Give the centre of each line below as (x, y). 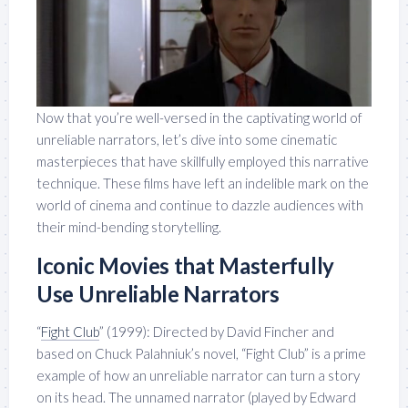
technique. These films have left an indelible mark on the (203, 183)
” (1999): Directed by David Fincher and (217, 331)
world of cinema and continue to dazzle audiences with (200, 204)
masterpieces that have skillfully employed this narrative (203, 161)
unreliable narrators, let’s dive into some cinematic (187, 139)
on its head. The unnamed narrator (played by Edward (196, 397)
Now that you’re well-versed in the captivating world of (199, 117)
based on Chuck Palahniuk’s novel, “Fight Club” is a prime (201, 353)
